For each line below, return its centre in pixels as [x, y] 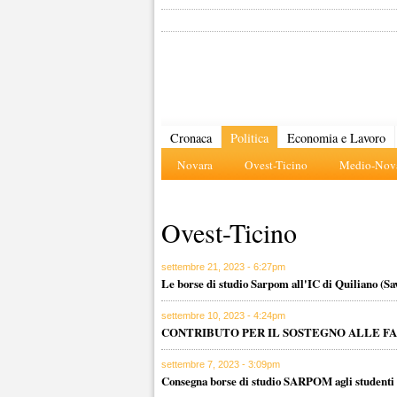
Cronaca [191, 138]
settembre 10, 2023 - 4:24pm [223, 315]
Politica [249, 138]
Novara [195, 165]
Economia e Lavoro [336, 138]
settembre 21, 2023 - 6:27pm [223, 267]
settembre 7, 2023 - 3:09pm [221, 364]
